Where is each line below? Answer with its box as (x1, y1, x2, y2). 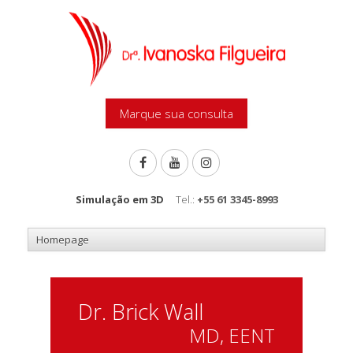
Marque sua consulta (120, 106, 233, 121)
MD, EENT (189, 322, 275, 348)
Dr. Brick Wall (78, 297, 203, 326)
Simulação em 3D (75, 192, 164, 206)
